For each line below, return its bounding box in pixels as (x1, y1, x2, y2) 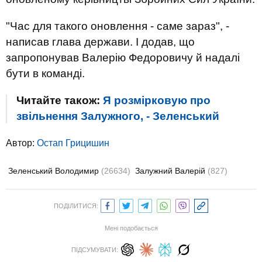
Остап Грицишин (37, 138, 109, 148)
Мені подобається (104, 225, 158, 232)
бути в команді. (6, 67, 85, 80)
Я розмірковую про (103, 94, 211, 106)
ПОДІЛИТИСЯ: (54, 202, 98, 209)
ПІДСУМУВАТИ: (71, 246, 118, 253)
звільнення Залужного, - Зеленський (16, 110, 219, 122)
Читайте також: (16, 94, 103, 106)
